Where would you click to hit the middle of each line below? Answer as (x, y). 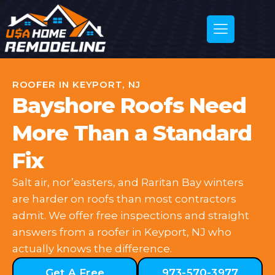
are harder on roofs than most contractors (124, 199)
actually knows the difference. (92, 249)
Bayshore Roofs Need (129, 105)
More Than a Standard (132, 133)
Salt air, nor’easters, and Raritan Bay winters (128, 182)
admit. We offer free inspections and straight (131, 215)
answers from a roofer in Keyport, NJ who (122, 232)
